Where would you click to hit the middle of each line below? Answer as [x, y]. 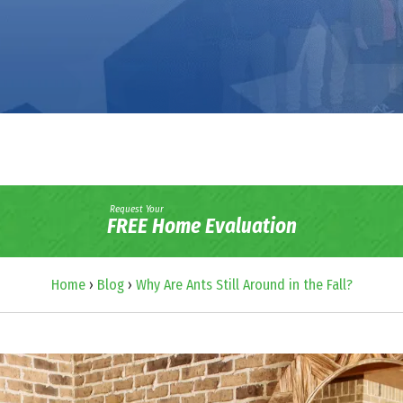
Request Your [136, 210]
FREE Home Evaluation [201, 226]
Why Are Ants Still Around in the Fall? [244, 284]
